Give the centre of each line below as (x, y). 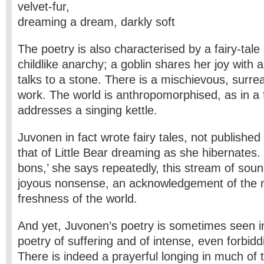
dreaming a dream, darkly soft (96, 22)
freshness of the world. (77, 199)
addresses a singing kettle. (88, 110)
